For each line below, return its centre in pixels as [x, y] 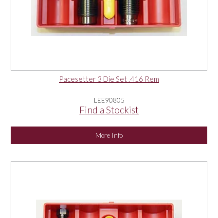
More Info [109, 136]
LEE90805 [109, 100]
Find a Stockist [109, 110]
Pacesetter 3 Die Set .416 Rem [109, 79]
